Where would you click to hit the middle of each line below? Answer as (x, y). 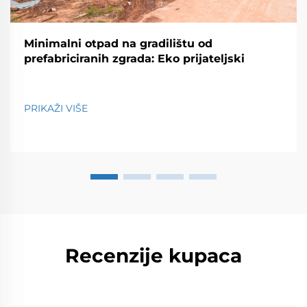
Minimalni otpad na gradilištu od (118, 43)
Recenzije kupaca (153, 256)
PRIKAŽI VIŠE (56, 108)
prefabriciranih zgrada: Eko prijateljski (134, 58)
